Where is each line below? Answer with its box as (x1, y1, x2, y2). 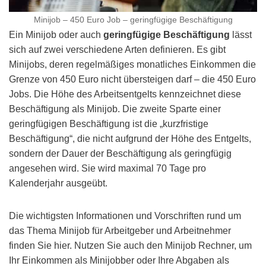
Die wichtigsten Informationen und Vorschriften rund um (9, 210, 241, 221)
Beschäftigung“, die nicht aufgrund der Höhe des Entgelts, (9, 133, 251, 144)
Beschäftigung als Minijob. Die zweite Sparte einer (9, 103, 221, 114)
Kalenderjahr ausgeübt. (9, 178, 107, 188)
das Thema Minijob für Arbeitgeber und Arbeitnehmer (9, 225, 231, 236)
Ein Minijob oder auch (9, 29, 103, 40)
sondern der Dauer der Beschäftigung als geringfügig (9, 148, 232, 159)
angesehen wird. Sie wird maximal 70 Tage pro (9, 163, 206, 173)
